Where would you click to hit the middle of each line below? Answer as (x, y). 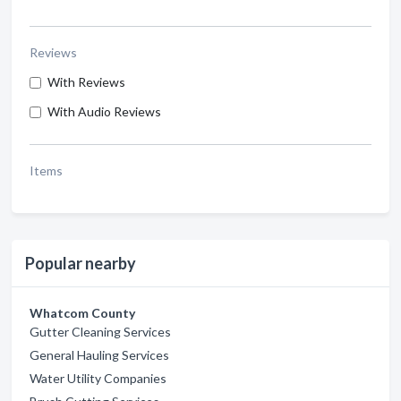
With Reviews (86, 82)
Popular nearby (81, 263)
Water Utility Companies (98, 378)
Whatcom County (82, 313)
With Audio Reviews (104, 111)
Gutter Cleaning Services (100, 332)
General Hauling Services (99, 355)
